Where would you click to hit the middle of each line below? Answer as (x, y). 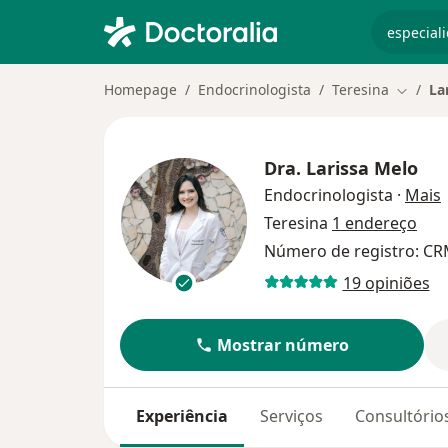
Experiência (182, 416)
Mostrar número (283, 345)
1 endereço (374, 223)
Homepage (140, 89)
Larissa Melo (362, 168)
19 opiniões (386, 282)
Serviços (291, 416)
